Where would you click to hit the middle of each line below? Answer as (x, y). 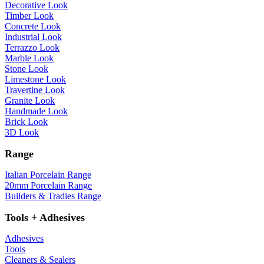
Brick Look (26, 121)
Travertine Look (35, 90)
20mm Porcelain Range (48, 185)
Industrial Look (33, 37)
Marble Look (29, 58)
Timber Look (29, 15)
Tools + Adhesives (45, 217)
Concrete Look (33, 26)
